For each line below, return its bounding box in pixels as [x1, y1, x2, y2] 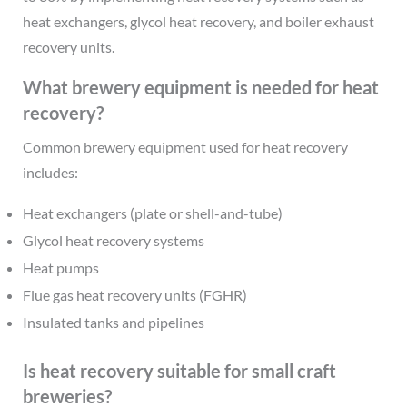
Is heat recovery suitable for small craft [22, 359, 336, 382]
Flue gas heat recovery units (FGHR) [22, 285, 247, 303]
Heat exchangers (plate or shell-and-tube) [22, 203, 283, 222]
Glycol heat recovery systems [22, 231, 204, 249]
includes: [22, 163, 78, 181]
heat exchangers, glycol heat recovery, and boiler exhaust [22, 12, 374, 30]
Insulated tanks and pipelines [22, 313, 204, 331]
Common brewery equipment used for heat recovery [22, 137, 348, 155]
